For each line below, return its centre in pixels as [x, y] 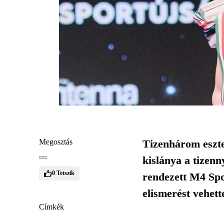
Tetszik [65, 173]
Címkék [51, 206]
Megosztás [56, 141]
